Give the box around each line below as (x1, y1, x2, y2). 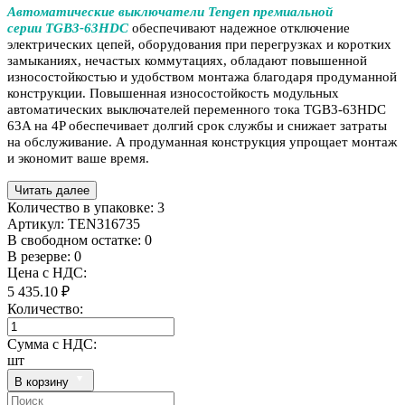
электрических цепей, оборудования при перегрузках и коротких (7, 36, 391, 52)
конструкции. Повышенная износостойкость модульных (7, 85, 339, 100)
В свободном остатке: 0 (7, 231, 152, 248)
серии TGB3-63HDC (7, 20, 128, 35)
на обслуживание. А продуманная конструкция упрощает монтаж (7, 134, 397, 149)
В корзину (14, 374, 72, 389)
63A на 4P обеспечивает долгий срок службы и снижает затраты (7, 118, 387, 133)
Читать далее (14, 183, 89, 197)
